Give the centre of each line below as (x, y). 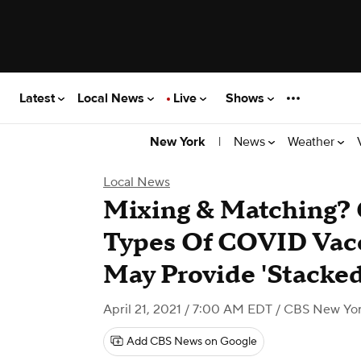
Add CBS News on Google (192, 342)
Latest (39, 98)
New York (178, 142)
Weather (313, 141)
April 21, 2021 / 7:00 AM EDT (188, 309)
